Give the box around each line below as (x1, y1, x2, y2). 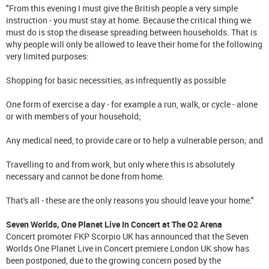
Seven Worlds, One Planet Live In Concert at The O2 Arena (6, 218, 226, 230)
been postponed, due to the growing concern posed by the (6, 254, 221, 266)
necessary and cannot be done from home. (6, 170, 165, 182)
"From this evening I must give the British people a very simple (6, 2, 238, 14)
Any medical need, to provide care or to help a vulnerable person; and (6, 134, 263, 146)
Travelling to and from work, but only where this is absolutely (6, 158, 235, 170)
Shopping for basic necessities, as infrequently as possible (6, 74, 226, 86)
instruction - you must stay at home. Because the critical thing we (6, 14, 251, 26)
